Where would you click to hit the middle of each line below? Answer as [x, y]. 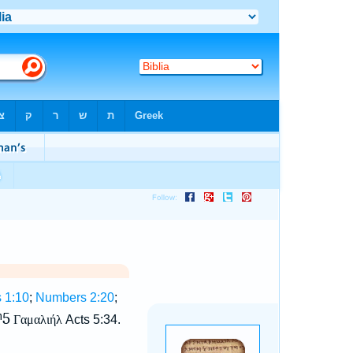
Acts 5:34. [91, 320]
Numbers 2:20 [74, 297]
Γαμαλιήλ [37, 320]
